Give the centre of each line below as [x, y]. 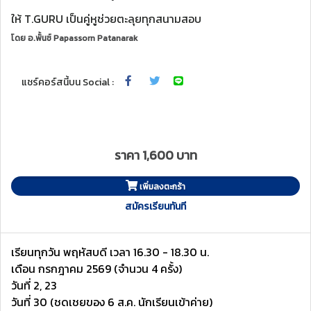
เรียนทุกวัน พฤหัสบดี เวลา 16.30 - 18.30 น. [110, 252]
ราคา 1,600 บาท [155, 155]
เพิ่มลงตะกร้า [162, 187]
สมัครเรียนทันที [155, 207]
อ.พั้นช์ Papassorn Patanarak [83, 38]
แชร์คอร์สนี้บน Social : [68, 82]
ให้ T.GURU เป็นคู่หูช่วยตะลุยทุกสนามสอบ [106, 19]
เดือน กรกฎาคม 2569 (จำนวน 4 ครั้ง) [96, 269]
